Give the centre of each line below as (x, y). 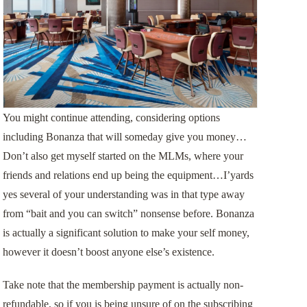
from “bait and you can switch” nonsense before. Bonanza (128, 213)
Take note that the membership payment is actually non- (123, 284)
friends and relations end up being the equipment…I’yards (128, 175)
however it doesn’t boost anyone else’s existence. (108, 251)
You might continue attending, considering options (111, 117)
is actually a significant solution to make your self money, (126, 232)
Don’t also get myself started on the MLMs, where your (123, 156)
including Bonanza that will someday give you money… (124, 136)
